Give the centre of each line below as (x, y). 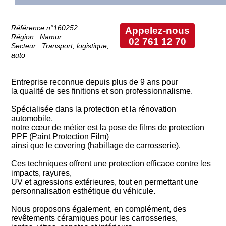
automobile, (32, 118)
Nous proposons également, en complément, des (99, 209)
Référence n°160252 (45, 27)
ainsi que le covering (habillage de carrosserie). (96, 145)
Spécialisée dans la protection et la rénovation (94, 109)
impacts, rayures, (42, 173)
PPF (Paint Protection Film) (60, 136)
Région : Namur (37, 37)
